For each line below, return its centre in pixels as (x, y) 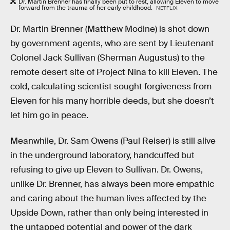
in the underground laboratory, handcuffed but (102, 155)
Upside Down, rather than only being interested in (109, 213)
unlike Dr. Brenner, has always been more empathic (112, 184)
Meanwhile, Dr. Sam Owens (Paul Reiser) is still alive (113, 141)
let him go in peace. (49, 115)
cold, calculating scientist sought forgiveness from (111, 86)
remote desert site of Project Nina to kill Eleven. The (114, 72)
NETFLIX (167, 8)
